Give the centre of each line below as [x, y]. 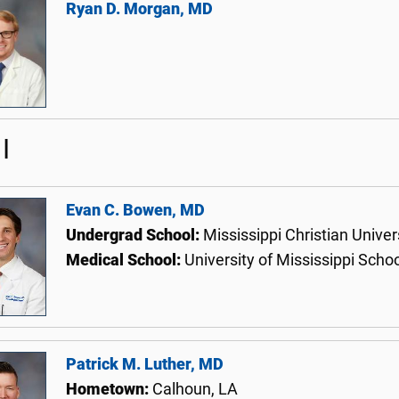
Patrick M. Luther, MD [145, 364]
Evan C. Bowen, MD [135, 211]
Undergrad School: [134, 236]
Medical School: [125, 261]
